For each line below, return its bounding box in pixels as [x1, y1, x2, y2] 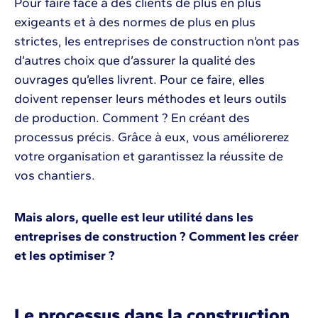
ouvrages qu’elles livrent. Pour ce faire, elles [14, 71, 265, 87]
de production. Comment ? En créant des [14, 109, 250, 126]
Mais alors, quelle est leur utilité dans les [14, 209, 253, 225]
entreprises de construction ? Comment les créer [14, 228, 299, 244]
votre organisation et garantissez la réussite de [14, 148, 283, 164]
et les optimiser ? [14, 247, 115, 263]
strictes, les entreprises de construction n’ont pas [14, 33, 300, 49]
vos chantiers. [14, 167, 98, 183]
